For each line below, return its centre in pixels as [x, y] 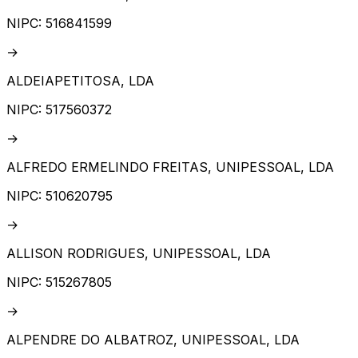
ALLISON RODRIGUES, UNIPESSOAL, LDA [139, 254]
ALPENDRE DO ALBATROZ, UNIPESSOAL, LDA [153, 340]
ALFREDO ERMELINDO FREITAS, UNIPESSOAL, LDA [170, 167]
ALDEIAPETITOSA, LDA [80, 81]
